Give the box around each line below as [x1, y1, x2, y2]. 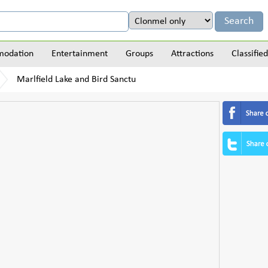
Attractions [171, 49, 214, 59]
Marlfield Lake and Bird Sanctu [17, 75, 136, 84]
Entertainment [51, 49, 108, 59]
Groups [126, 49, 153, 59]
